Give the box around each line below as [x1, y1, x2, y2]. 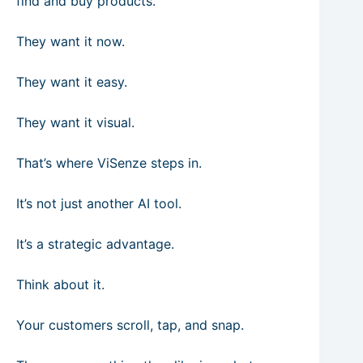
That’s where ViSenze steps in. [16, 155, 202, 171]
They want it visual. [16, 114, 135, 130]
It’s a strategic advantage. [16, 236, 174, 252]
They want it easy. [16, 74, 127, 90]
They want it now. [16, 33, 125, 49]
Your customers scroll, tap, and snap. [16, 317, 244, 333]
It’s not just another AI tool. [16, 195, 181, 211]
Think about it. [16, 276, 105, 293]
